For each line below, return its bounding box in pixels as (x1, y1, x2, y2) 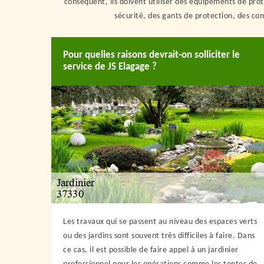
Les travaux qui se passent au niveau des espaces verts (63, 217, 257, 226)
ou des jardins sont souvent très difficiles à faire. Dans (63, 232, 255, 240)
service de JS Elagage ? (63, 62, 157, 72)
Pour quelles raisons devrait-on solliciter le (63, 50, 240, 60)
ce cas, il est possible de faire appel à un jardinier (63, 246, 239, 255)
